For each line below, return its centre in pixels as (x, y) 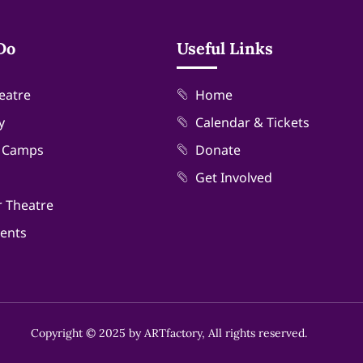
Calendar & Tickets (252, 123)
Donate (218, 150)
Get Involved (233, 178)
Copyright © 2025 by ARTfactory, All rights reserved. (169, 333)
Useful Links (225, 49)
